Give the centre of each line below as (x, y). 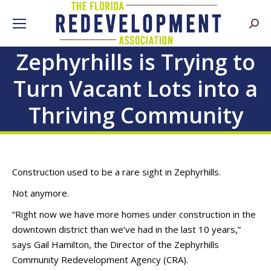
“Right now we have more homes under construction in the (134, 214)
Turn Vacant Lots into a (135, 89)
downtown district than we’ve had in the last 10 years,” (126, 229)
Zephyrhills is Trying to (135, 62)
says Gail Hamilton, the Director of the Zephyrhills (116, 244)
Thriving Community (135, 115)
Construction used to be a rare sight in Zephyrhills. (116, 172)
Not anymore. (41, 193)
